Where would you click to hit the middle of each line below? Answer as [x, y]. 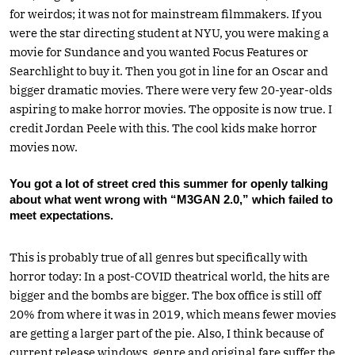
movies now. [44, 147]
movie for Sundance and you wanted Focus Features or [159, 52]
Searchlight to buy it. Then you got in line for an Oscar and [169, 71]
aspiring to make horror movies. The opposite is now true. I [171, 109]
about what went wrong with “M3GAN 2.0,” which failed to [171, 199]
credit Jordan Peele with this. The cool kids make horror [163, 128]
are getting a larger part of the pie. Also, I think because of [166, 333]
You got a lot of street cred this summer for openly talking [169, 183]
